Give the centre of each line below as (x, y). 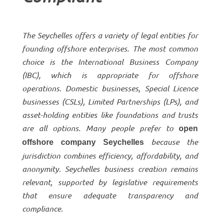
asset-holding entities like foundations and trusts (110, 114)
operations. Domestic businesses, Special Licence (110, 88)
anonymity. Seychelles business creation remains (110, 168)
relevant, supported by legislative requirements (110, 182)
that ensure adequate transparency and (110, 195)
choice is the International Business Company (110, 61)
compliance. (42, 208)
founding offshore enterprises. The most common (110, 48)
